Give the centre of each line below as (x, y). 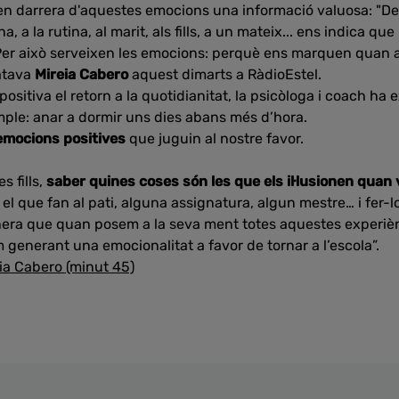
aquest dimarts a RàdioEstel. (225, 74)
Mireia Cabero (81, 74)
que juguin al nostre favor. (218, 138)
